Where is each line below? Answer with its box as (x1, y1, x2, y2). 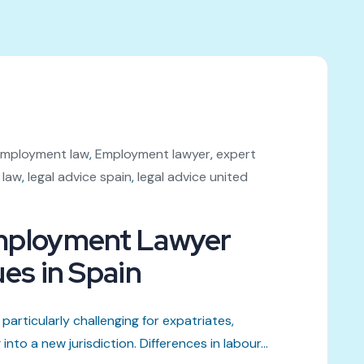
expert (216, 145, 257, 162)
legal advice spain (28, 167, 132, 185)
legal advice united (137, 167, 248, 185)
